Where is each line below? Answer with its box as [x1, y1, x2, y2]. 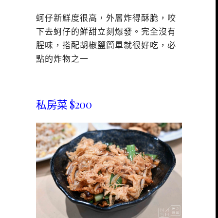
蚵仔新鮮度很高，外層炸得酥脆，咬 [36, 14, 176, 23]
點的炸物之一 [36, 54, 89, 64]
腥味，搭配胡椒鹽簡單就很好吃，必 [36, 41, 176, 51]
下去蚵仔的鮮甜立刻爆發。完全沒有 [36, 27, 176, 37]
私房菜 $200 [36, 97, 91, 111]
